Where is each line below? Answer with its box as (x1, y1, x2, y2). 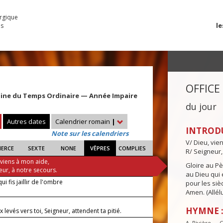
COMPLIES (118, 144, 146, 152)
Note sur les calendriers (51, 129, 128, 138)
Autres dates (7, 117, 46, 126)
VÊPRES (90, 144, 111, 152)
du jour (185, 101, 217, 113)
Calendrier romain (55, 117, 111, 126)
